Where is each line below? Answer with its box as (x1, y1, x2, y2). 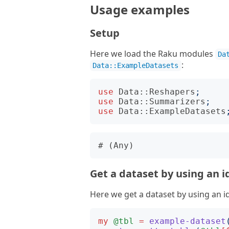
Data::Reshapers (119, 87, 195, 97)
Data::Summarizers (119, 97, 205, 106)
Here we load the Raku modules (90, 48, 215, 59)
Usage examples (90, 1, 190, 18)
